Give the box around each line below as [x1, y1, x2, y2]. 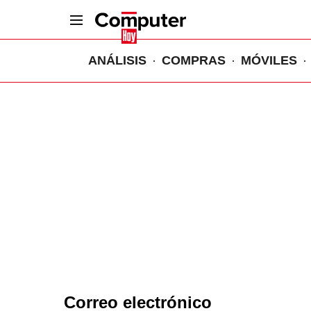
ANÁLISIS [88, 53, 146, 67]
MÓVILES [241, 53, 297, 67]
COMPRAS [162, 53, 226, 67]
